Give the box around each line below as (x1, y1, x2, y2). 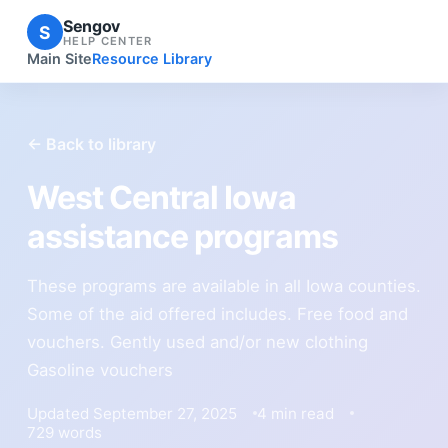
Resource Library (91, 50, 212, 68)
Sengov (62, 15, 120, 36)
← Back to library (26, 133, 156, 154)
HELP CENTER (62, 33, 153, 48)
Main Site (26, 50, 92, 68)
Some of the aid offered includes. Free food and (26, 303, 408, 324)
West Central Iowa (26, 177, 296, 217)
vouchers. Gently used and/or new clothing (26, 331, 368, 352)
